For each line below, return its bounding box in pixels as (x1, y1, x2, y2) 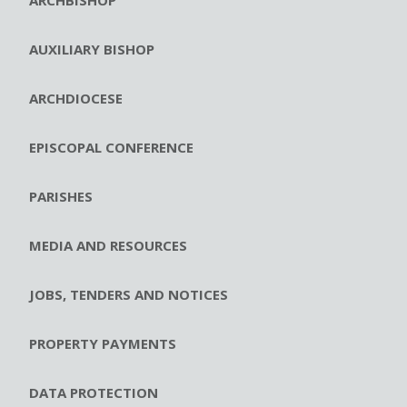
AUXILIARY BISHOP (29, 40, 154, 59)
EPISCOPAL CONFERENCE (29, 138, 194, 157)
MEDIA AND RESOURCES (29, 236, 187, 255)
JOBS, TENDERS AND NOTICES (29, 285, 228, 304)
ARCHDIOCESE (29, 89, 123, 108)
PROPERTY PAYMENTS (29, 334, 176, 353)
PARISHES (29, 187, 93, 206)
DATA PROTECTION (29, 383, 158, 402)
